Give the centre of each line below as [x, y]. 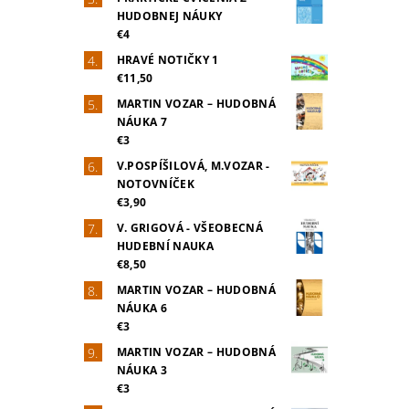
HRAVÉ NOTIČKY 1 [168, 60]
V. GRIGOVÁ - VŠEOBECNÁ [189, 228]
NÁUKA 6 [142, 309]
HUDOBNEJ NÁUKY [169, 16]
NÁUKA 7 [142, 122]
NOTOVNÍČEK [155, 184]
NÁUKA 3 [142, 371]
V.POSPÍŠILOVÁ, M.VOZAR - [193, 166]
